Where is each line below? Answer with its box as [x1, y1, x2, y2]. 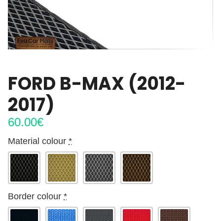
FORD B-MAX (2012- [8, 71, 185, 96]
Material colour [8, 136, 66, 147]
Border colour [8, 191, 61, 202]
